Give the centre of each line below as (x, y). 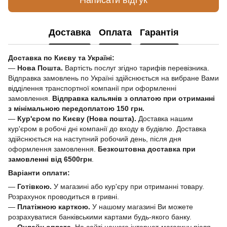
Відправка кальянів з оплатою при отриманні (134, 99)
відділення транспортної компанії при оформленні (92, 88)
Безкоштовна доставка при (146, 149)
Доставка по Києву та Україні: (61, 58)
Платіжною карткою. (54, 207)
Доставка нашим (165, 119)
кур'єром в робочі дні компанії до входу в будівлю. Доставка (107, 129)
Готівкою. (35, 187)
